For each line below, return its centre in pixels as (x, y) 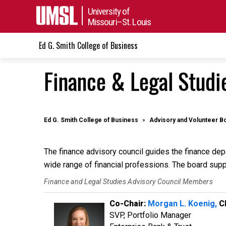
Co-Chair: (129, 204)
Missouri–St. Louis (119, 22)
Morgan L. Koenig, (182, 204)
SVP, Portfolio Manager (150, 215)
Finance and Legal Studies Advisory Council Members (128, 182)
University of (109, 11)
